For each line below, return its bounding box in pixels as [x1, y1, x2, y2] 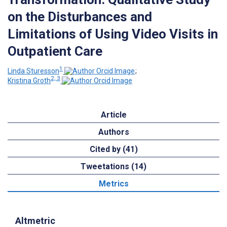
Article [100, 110, 127, 120]
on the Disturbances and [8, 9, 152, 24]
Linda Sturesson [8, 66, 59, 75]
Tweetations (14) [81, 162, 146, 172]
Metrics [98, 179, 129, 189]
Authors [98, 127, 129, 137]
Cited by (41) [89, 144, 138, 155]
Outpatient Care [8, 43, 102, 59]
